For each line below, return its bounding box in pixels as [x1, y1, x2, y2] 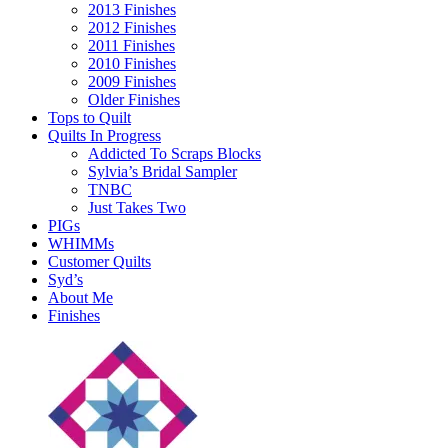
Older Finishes [88, 90, 180, 108]
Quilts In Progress [48, 126, 161, 144]
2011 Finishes [88, 36, 175, 54]
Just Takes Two [88, 198, 186, 216]
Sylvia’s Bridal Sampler [88, 162, 237, 180]
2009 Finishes [88, 72, 176, 90]
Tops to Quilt [48, 108, 131, 126]
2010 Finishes [88, 54, 176, 72]
